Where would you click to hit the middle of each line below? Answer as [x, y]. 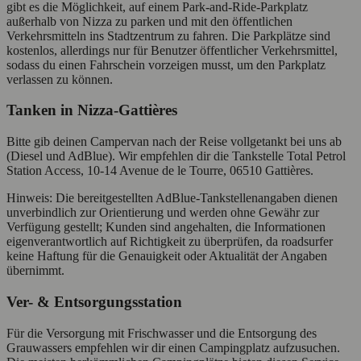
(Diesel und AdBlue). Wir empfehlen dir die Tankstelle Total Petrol [176, 156]
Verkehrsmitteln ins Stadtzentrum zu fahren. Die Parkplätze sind [168, 35]
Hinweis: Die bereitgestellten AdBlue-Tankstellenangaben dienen [172, 198]
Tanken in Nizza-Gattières [92, 110]
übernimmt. [35, 271]
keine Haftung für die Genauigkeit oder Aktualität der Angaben [167, 256]
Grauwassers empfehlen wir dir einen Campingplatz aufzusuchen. [173, 347]
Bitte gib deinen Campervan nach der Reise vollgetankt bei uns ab [174, 142]
